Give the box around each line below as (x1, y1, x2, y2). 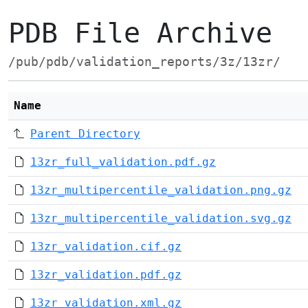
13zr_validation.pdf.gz (30, 268, 181, 281)
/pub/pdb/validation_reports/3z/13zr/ (8, 55, 280, 69)
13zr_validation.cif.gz (30, 240, 181, 253)
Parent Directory (30, 127, 140, 140)
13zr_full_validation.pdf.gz (30, 155, 216, 168)
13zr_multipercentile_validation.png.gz (30, 184, 291, 197)
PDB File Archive (8, 17, 272, 49)
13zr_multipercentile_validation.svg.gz (30, 212, 291, 225)
